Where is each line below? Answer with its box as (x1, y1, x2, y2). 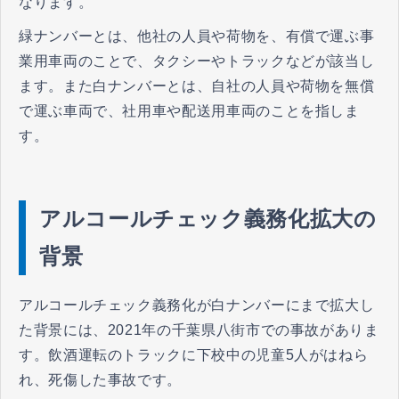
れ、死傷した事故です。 (19, 371, 183, 387)
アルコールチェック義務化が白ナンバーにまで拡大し (19, 297, 375, 313)
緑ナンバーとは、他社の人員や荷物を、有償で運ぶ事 (19, 28, 375, 44)
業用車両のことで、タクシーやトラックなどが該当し (19, 53, 375, 69)
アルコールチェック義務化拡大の (39, 206, 377, 231)
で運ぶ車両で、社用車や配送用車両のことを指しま (19, 102, 360, 118)
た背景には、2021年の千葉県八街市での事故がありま (19, 322, 379, 338)
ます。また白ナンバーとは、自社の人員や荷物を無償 (19, 77, 375, 94)
